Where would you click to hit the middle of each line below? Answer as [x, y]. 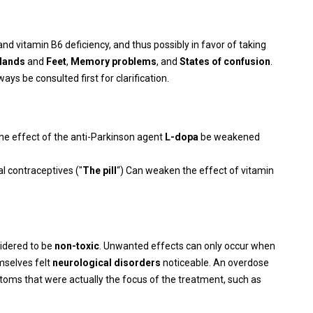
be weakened [229, 137]
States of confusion [225, 61]
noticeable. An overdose [215, 263]
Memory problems [114, 61]
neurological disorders [107, 263]
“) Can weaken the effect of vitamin [195, 170]
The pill [100, 170]
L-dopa [182, 137]
